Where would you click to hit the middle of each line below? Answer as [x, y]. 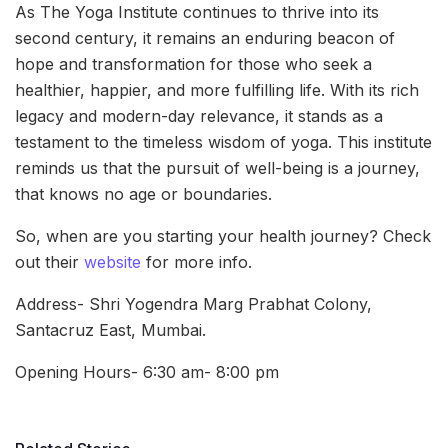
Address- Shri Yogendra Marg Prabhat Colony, [193, 303]
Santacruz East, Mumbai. [110, 329]
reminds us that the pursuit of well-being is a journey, [217, 167]
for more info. [196, 261]
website [110, 261]
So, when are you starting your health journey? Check [223, 235]
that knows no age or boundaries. [143, 193]
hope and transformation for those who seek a [193, 63]
